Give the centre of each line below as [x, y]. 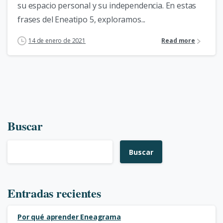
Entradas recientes [54, 193]
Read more [178, 41]
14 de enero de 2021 [57, 41]
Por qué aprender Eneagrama [69, 217]
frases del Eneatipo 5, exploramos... [82, 20]
